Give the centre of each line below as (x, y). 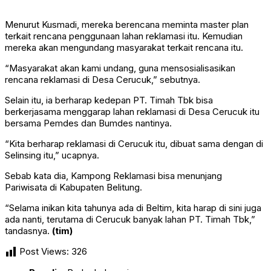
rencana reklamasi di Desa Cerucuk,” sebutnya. (103, 80)
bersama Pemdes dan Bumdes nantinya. (88, 123)
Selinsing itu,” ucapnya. (52, 155)
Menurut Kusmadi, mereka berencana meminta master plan (127, 25)
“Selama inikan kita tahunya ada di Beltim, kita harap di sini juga (133, 208)
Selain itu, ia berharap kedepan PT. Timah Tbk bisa (109, 100)
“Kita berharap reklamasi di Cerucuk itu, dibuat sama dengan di (134, 144)
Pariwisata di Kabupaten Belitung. (73, 188)
